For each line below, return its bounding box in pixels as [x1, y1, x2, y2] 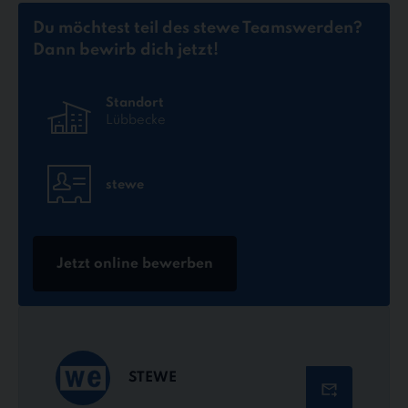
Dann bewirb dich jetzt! [33, 42, 219, 59]
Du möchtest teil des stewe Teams [33, 20, 292, 37]
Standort [106, 97, 164, 110]
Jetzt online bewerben [56, 256, 213, 271]
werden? [292, 20, 362, 37]
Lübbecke [106, 114, 166, 127]
